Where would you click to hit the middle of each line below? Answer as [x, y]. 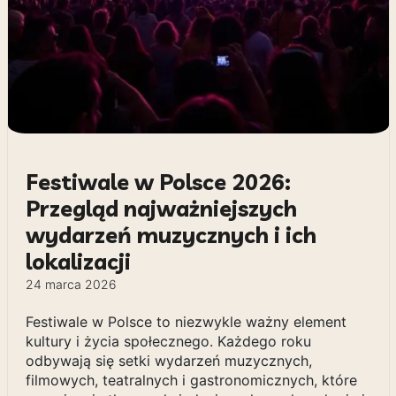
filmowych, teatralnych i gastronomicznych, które [191, 380]
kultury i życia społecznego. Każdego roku [168, 341]
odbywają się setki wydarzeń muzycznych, [168, 361]
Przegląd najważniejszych [161, 208]
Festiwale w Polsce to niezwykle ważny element [186, 322]
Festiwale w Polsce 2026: [158, 182]
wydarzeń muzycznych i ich [171, 235]
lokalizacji [78, 261]
